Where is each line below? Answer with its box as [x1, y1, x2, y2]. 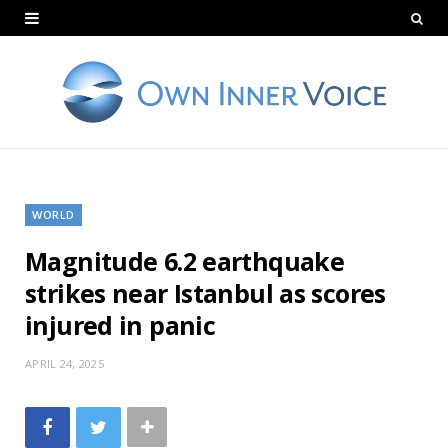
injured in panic [25, 307, 215, 342]
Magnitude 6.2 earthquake [25, 243, 344, 278]
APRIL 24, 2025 [25, 355, 104, 371]
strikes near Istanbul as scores [25, 275, 386, 310]
